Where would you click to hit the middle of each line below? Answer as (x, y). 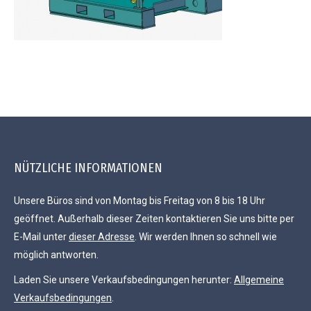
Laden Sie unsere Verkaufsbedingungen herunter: (124, 280)
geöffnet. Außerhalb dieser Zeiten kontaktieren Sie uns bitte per (154, 219)
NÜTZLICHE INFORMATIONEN (88, 168)
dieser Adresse (102, 237)
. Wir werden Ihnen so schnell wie (206, 237)
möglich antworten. (56, 255)
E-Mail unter (41, 237)
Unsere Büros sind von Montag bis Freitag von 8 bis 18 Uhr (140, 201)
